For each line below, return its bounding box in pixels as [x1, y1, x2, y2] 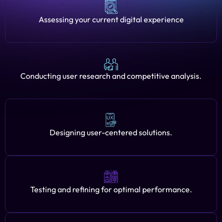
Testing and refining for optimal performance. [30, 184, 192, 194]
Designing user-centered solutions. [50, 127, 172, 137]
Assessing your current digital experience [38, 14, 184, 24]
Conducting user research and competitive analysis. [20, 71, 202, 81]
